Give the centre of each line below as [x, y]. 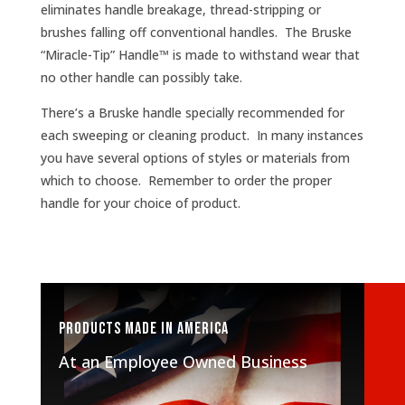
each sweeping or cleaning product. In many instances [202, 135]
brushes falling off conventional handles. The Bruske [196, 32]
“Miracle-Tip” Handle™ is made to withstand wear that [200, 55]
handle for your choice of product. [140, 203]
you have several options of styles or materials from [195, 158]
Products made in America [143, 329]
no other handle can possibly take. [143, 77]
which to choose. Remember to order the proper [186, 180]
